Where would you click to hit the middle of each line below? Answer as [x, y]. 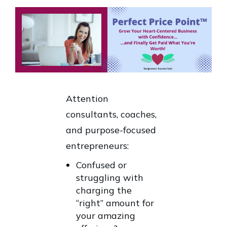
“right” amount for [115, 203]
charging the [104, 191]
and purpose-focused [111, 130]
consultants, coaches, [111, 115]
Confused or [101, 165]
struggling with [110, 178]
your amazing [106, 216]
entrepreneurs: [99, 146]
